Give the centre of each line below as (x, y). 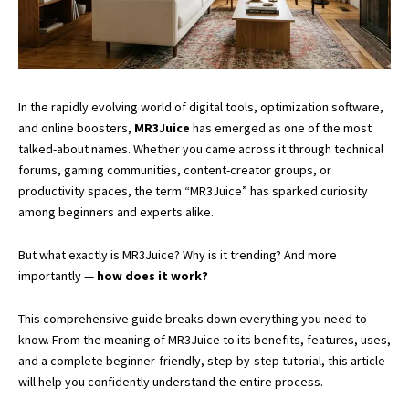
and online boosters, (76, 127)
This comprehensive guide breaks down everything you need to (193, 318)
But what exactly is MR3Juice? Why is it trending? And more (178, 254)
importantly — (58, 275)
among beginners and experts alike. (116, 211)
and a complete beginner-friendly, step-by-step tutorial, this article (202, 360)
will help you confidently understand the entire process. (171, 381)
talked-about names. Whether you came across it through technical (201, 148)
